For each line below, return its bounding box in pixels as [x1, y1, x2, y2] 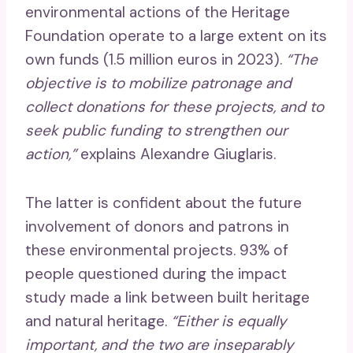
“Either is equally [171, 310, 287, 331]
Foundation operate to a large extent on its [25, 25, 327, 46]
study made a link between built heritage [25, 287, 310, 307]
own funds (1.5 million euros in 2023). [25, 49, 286, 69]
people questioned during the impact [25, 263, 287, 284]
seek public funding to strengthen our [25, 120, 288, 140]
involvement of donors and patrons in [25, 216, 289, 236]
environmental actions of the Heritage [25, 2, 290, 22]
